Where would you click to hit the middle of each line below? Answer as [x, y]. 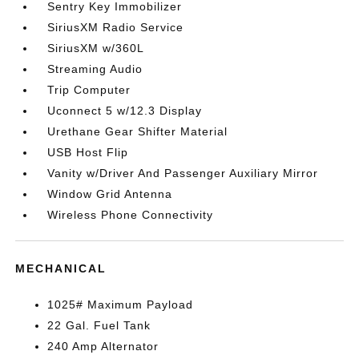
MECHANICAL [61, 268]
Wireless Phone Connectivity [131, 215]
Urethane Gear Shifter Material [138, 131]
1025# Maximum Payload [121, 305]
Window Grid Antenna [110, 194]
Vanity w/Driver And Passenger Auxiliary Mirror [183, 173]
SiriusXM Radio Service [116, 27]
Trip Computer [89, 90]
